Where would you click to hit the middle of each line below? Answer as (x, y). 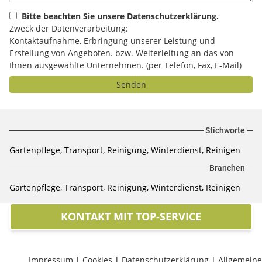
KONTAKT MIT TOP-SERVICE (131, 216)
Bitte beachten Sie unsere (74, 16)
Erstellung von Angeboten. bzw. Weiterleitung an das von (122, 53)
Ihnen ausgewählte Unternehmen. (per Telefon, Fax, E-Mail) (125, 65)
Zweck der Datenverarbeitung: (69, 28)
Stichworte (225, 130)
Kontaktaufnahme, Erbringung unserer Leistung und (112, 41)
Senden (131, 85)
